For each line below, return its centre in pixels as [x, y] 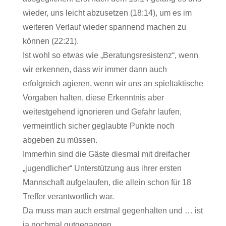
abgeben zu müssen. [60, 140]
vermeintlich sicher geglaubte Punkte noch [98, 126]
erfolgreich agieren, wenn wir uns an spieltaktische [113, 83]
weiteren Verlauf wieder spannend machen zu [104, 27]
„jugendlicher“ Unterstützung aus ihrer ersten [102, 168]
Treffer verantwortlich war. [68, 196]
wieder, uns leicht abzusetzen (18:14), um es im [107, 13]
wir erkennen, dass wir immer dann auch [95, 69]
